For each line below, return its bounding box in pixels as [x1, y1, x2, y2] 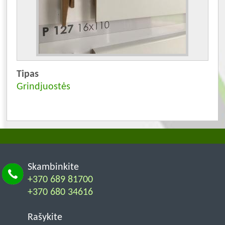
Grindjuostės [16, 82, 70, 92]
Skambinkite [28, 162, 79, 172]
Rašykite [28, 212, 62, 222]
